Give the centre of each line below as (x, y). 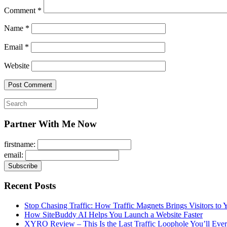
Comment (21, 11)
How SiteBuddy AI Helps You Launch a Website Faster (113, 215)
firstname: (21, 144)
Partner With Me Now (50, 124)
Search (14, 102)
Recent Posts (30, 186)
